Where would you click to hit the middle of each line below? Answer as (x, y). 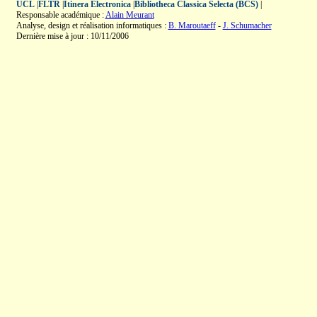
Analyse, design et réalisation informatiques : (92, 25)
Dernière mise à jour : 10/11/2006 (72, 36)
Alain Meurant (129, 15)
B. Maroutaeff (192, 25)
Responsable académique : (60, 15)
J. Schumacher (247, 25)
